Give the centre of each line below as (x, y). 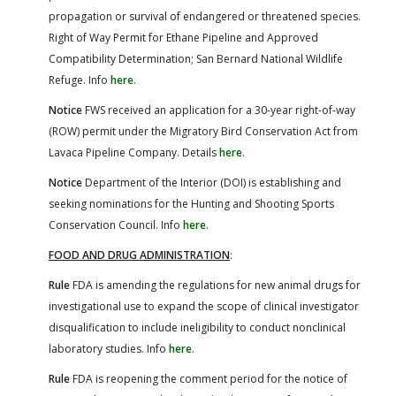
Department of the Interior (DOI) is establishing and (212, 182)
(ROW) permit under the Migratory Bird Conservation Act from (203, 131)
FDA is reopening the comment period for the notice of (209, 378)
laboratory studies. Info (109, 348)
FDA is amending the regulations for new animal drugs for (215, 285)
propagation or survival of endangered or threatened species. (205, 16)
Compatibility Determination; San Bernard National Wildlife (196, 58)
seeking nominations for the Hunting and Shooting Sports (191, 203)
